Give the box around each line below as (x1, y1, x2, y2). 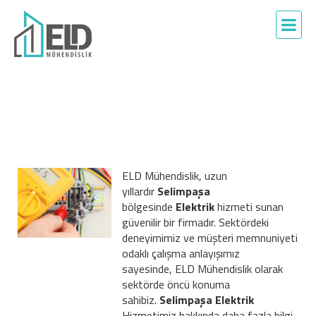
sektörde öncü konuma (121, 275, 230, 293)
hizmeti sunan (217, 197, 284, 215)
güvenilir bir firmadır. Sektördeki (121, 213, 269, 231)
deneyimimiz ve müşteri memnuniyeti (121, 229, 298, 246)
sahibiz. (121, 291, 159, 308)
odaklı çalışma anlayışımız (121, 244, 240, 262)
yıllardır (121, 182, 157, 200)
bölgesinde (121, 197, 176, 215)
